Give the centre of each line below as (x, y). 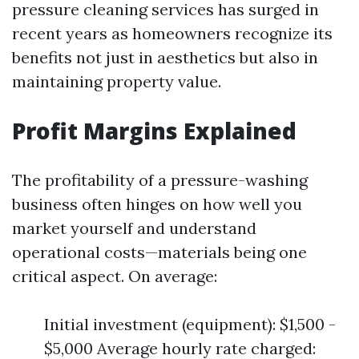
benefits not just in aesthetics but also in (165, 57)
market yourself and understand (134, 228)
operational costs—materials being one (159, 252)
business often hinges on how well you (157, 204)
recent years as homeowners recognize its (172, 33)
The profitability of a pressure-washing (160, 180)
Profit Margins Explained (154, 131)
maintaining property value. (117, 81)
